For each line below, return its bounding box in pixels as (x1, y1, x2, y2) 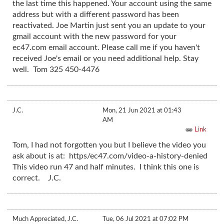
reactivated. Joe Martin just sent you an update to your (12, 21, 205, 30)
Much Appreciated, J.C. (12, 215, 78, 223)
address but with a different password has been (12, 10, 179, 19)
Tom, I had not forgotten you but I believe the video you (12, 141, 206, 149)
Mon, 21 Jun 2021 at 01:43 (102, 107, 181, 114)
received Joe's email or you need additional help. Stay (12, 54, 198, 63)
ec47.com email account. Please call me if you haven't (12, 43, 200, 52)
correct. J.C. (12, 174, 61, 182)
